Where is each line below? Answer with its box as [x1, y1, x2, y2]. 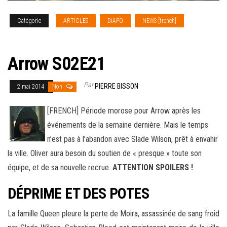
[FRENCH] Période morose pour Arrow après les [47, 106, 201, 116]
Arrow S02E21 [8, 53, 105, 75]
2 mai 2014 [17, 83, 46, 91]
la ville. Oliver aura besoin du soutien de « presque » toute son [8, 148, 202, 159]
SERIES [196, 17, 212, 25]
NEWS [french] [142, 17, 176, 25]
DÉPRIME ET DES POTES [8, 184, 149, 203]
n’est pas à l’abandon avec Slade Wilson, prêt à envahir [47, 134, 218, 144]
